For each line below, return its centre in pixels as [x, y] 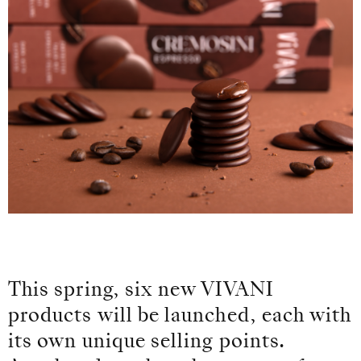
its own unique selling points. [147, 343]
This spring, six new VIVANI [141, 291]
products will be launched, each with [180, 317]
